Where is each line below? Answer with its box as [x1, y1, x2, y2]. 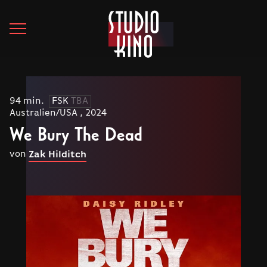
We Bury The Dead [10, 122, 142, 146]
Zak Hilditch [29, 150, 86, 160]
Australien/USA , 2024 [10, 108, 107, 118]
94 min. [10, 97, 44, 106]
